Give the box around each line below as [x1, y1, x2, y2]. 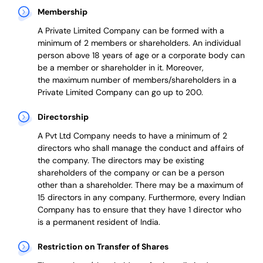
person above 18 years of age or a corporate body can [37, 50, 245, 61]
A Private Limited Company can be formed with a [37, 25, 224, 36]
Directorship [37, 112, 89, 123]
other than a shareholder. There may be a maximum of [37, 180, 244, 191]
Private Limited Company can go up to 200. [37, 87, 203, 98]
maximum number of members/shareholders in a [49, 75, 237, 86]
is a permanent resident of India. [37, 217, 160, 228]
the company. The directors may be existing [37, 155, 204, 166]
